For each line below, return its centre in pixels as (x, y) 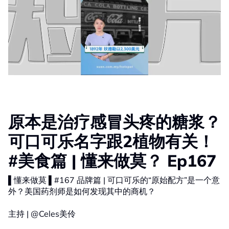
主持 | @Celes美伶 (42, 214)
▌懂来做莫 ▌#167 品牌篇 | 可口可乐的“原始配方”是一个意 (42, 180)
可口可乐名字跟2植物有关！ (111, 141)
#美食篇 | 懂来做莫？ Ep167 (112, 161)
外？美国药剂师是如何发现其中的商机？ (82, 191)
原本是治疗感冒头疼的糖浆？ (114, 122)
